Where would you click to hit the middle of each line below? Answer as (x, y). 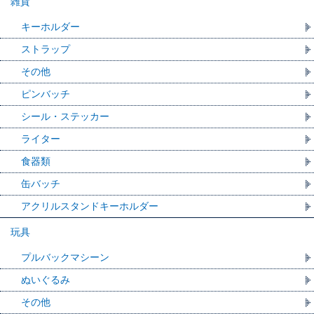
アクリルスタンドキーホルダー (90, 206)
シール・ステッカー (65, 117)
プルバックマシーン (65, 258)
